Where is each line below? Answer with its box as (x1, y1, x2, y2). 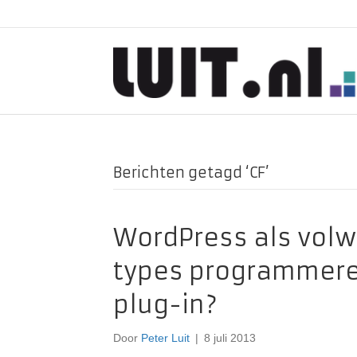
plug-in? (113, 290, 218, 320)
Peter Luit (141, 331, 190, 344)
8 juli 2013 (204, 331, 256, 344)
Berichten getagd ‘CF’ (113, 163, 269, 182)
